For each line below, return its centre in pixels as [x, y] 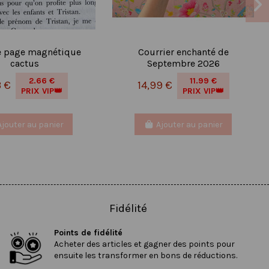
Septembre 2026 [183, 64]
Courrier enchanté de [183, 52]
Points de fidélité [89, 233]
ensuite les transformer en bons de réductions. [146, 256]
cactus [24, 64]
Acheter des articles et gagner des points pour [145, 244]
